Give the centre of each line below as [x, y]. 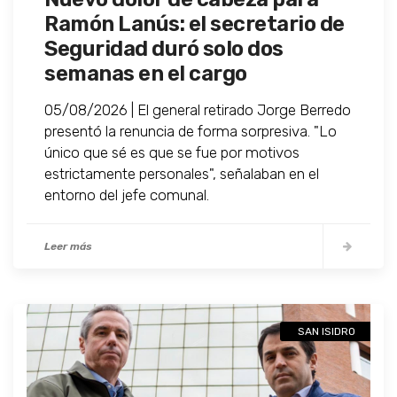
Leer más [68, 247]
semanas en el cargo [146, 74]
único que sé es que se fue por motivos [172, 153]
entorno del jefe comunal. [127, 195]
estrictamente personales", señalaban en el [182, 174]
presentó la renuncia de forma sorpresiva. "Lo [191, 132]
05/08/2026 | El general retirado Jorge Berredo [198, 110]
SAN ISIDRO [327, 332]
